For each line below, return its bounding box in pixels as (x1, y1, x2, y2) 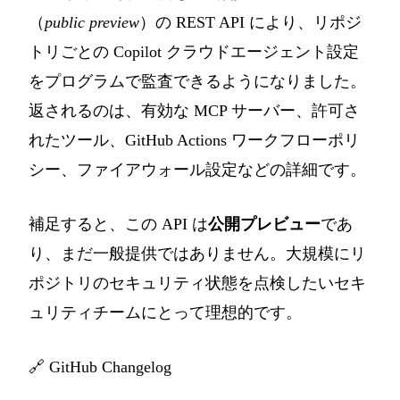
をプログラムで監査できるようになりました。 (29, 72, 366, 91)
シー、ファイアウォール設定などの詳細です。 (29, 161, 366, 179)
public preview (45, 13, 139, 32)
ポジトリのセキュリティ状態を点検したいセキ (29, 274, 366, 293)
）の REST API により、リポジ (139, 13, 362, 32)
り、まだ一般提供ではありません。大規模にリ (29, 245, 366, 263)
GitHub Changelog (49, 358, 171, 377)
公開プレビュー (208, 215, 321, 234)
